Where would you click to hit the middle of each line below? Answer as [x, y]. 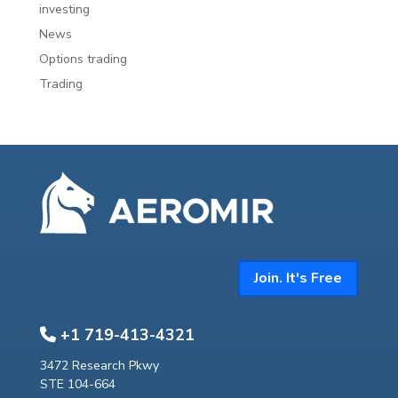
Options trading [83, 59]
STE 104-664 [77, 384]
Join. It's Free [298, 278]
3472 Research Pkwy [99, 365]
